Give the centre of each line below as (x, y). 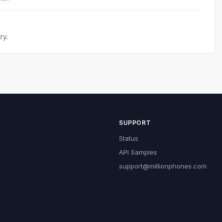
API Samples (138, 152)
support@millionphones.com (163, 166)
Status (129, 138)
